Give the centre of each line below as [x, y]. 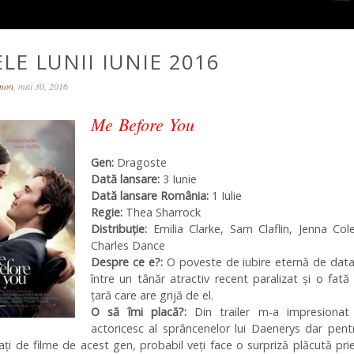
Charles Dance [128, 245]
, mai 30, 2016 [41, 86]
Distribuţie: [119, 229]
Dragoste [140, 162]
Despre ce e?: [127, 262]
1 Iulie [225, 196]
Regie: [107, 212]
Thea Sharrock [162, 212]
